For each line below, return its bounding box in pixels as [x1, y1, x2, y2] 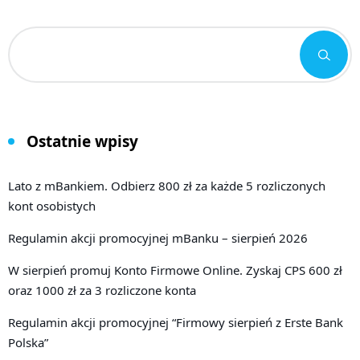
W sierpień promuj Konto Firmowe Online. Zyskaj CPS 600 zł [8, 261, 342, 278]
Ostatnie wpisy [27, 130, 138, 152]
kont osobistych [8, 197, 96, 214]
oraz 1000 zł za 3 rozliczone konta [8, 281, 196, 298]
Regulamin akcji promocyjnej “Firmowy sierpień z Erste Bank [8, 313, 343, 330]
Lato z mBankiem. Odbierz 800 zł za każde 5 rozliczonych [8, 177, 325, 194]
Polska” [8, 333, 48, 350]
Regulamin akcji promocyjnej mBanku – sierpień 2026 [8, 229, 308, 246]
